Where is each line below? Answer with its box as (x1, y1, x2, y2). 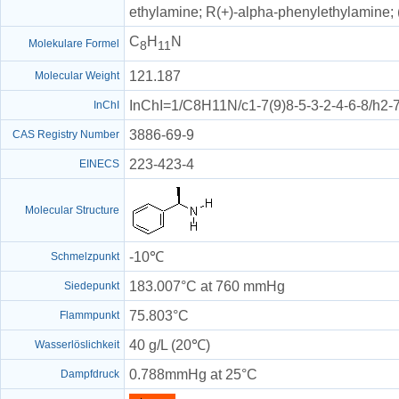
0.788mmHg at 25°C (129, 366, 257, 382)
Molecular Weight (35, 69, 119, 82)
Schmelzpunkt (51, 250, 119, 263)
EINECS (79, 158, 119, 170)
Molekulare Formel (28, 37, 119, 50)
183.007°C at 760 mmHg (129, 278, 285, 294)
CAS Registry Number (12, 128, 119, 141)
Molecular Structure (25, 204, 119, 216)
